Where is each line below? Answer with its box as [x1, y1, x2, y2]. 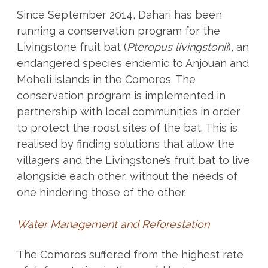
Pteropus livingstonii [126, 41, 228, 54]
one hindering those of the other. [16, 186, 186, 199]
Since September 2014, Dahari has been [16, 8, 222, 22]
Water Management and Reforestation [16, 218, 209, 231]
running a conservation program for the [16, 25, 220, 38]
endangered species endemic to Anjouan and [16, 57, 249, 70]
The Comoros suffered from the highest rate [16, 248, 243, 261]
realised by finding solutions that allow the [16, 138, 234, 151]
